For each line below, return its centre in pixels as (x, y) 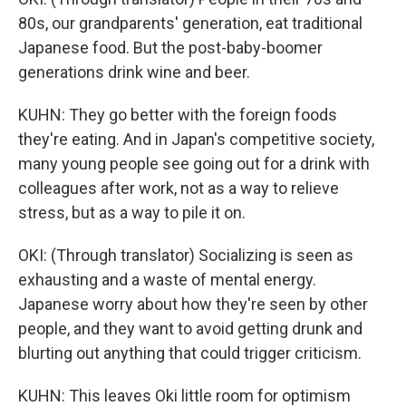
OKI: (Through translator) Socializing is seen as (186, 255)
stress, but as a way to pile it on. (132, 213)
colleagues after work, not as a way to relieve (179, 188)
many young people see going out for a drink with (194, 164)
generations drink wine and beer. (134, 72)
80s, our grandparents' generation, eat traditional (190, 23)
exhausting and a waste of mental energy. (167, 280)
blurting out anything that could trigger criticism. (190, 353)
